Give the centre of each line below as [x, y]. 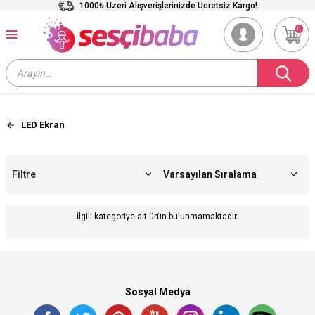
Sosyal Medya [157, 292]
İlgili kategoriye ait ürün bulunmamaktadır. [157, 217]
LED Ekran [43, 125]
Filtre [24, 175]
